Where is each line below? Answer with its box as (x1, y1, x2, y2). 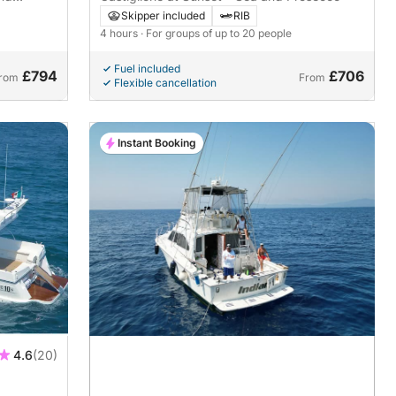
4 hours (100, 26, 141, 40)
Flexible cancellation (114, 75, 217, 89)
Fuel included (114, 61, 181, 75)
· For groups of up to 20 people (141, 26, 293, 40)
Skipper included (121, 8, 206, 22)
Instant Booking (118, 135, 197, 149)
